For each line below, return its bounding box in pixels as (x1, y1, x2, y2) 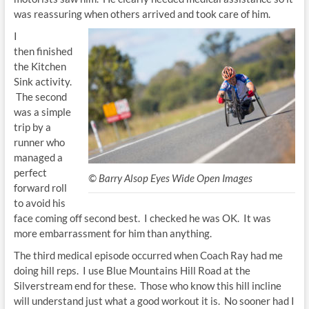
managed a (13, 151, 63, 164)
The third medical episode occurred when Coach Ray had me (13, 249, 283, 262)
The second (13, 90, 67, 103)
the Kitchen (13, 60, 66, 73)
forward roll (13, 181, 67, 195)
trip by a (13, 121, 51, 134)
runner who (13, 136, 65, 149)
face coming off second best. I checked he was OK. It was (13, 212, 271, 225)
